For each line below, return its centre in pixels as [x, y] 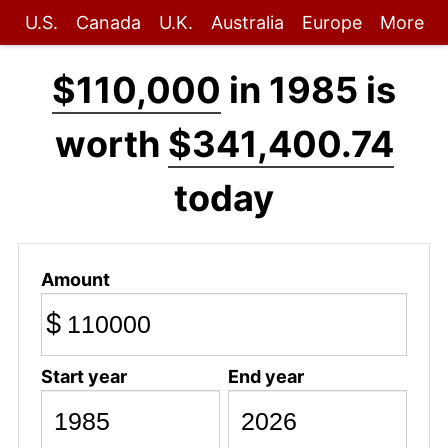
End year [265, 376]
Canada [108, 22]
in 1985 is [308, 90]
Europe [331, 22]
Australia [247, 22]
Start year [83, 376]
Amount [75, 279]
